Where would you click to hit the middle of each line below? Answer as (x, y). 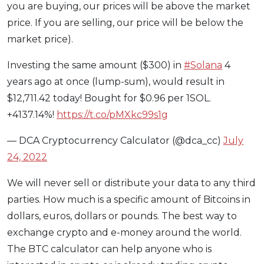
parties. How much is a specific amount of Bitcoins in (129, 200)
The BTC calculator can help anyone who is (109, 249)
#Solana (203, 65)
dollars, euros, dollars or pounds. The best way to (122, 216)
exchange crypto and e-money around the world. (124, 233)
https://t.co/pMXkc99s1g (112, 115)
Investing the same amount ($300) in (95, 65)
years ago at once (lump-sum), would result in (116, 82)
